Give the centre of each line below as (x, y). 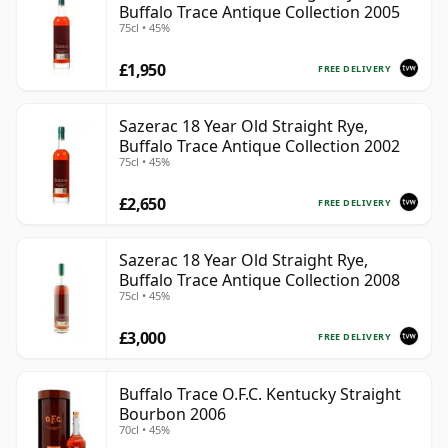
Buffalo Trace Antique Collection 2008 (259, 280)
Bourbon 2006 (172, 414)
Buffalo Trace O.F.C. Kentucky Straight (260, 394)
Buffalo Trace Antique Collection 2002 (259, 146)
